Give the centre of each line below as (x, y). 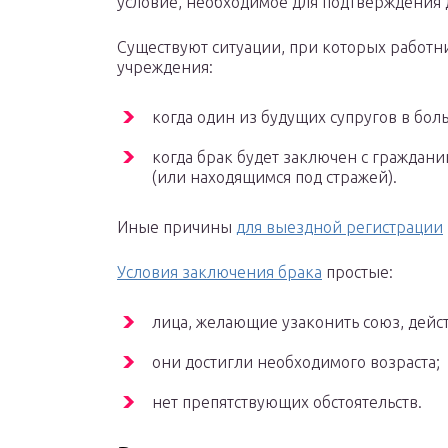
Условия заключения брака (219, 272)
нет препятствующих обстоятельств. (287, 402)
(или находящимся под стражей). (274, 177)
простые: (357, 272)
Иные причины (176, 227)
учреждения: (165, 67)
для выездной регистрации (339, 227)
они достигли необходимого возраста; (296, 362)
